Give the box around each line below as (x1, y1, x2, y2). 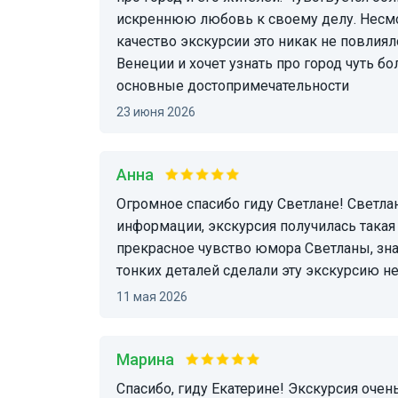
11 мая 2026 (123, 289, 187, 304)
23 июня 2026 (123, 104, 195, 119)
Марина (130, 349, 174, 369)
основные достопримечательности (116, 76, 349, 94)
